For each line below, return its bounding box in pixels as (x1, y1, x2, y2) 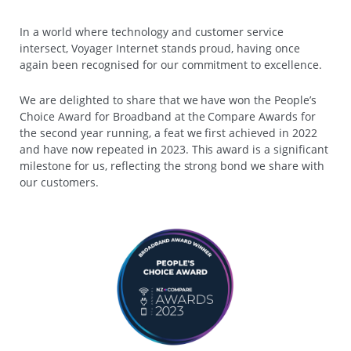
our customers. (20, 174, 99, 190)
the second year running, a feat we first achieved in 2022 (20, 125, 318, 140)
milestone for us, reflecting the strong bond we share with (20, 157, 325, 173)
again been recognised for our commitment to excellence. (20, 56, 323, 72)
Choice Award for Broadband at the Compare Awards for (20, 108, 317, 124)
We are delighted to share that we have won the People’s (20, 92, 317, 107)
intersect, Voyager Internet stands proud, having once (20, 40, 301, 56)
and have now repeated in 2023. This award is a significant (20, 141, 329, 157)
